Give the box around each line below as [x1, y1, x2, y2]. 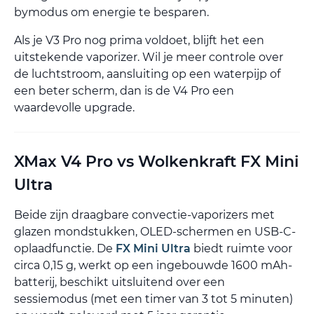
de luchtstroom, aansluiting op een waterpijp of [14, 67, 280, 81]
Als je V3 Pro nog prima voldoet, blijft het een [14, 33, 264, 47]
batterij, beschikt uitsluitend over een [14, 275, 225, 289]
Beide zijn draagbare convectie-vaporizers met [14, 207, 275, 221]
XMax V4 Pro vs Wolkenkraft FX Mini [14, 151, 299, 171]
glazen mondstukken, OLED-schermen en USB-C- [14, 224, 296, 238]
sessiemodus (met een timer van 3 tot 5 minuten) [14, 292, 293, 306]
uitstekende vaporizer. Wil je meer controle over [14, 50, 283, 64]
